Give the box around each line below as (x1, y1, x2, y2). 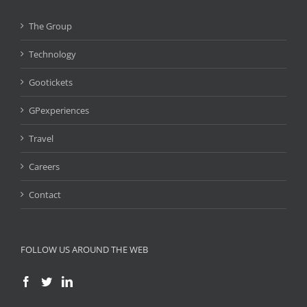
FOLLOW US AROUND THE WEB (21, 243, 148, 256)
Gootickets (29, 76, 73, 88)
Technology (29, 48, 76, 60)
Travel (29, 132, 53, 145)
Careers (29, 160, 60, 173)
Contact (29, 188, 61, 201)
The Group (29, 20, 72, 32)
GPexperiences (29, 104, 89, 116)
